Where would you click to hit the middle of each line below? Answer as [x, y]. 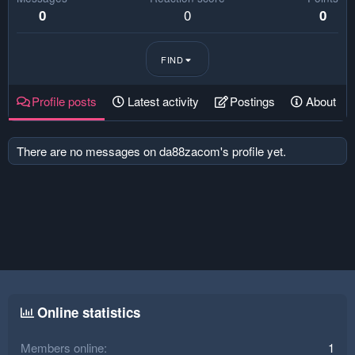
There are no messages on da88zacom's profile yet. [151, 151]
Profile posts [64, 101]
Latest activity [163, 101]
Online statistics [89, 312]
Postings [252, 101]
